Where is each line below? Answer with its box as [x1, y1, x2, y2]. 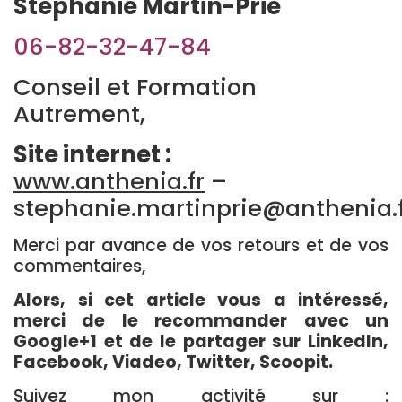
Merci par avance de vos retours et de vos [13, 233, 389, 258]
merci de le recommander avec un [13, 309, 389, 333]
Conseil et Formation [13, 71, 257, 103]
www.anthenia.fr [13, 165, 205, 197]
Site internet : [13, 138, 171, 170]
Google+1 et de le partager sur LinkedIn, [13, 329, 389, 354]
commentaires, [13, 254, 145, 278]
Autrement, [13, 98, 145, 130]
